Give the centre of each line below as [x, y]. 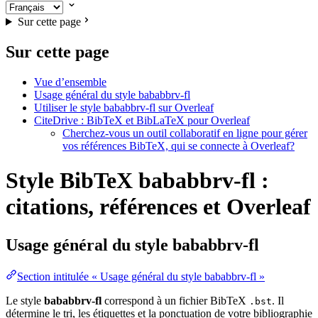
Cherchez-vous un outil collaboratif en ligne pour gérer [185, 133]
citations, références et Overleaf [158, 207]
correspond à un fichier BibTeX [175, 300]
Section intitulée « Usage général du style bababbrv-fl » [141, 276]
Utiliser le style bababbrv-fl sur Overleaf [124, 107]
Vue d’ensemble [70, 82]
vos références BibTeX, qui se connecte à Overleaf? [179, 146]
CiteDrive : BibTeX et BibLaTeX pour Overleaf [142, 120]
